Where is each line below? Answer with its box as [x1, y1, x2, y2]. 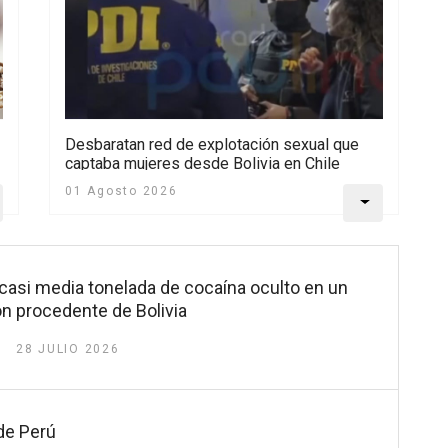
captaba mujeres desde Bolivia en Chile [65, 154, 340, 174]
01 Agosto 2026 [65, 184, 178, 199]
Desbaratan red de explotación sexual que [65, 135, 359, 155]
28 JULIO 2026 [15, 342, 120, 357]
